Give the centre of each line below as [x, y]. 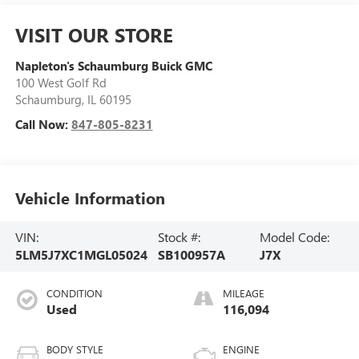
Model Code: [294, 237]
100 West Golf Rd [61, 83]
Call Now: [43, 125]
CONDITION [74, 293]
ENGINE [241, 349]
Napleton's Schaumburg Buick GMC [113, 66]
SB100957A [191, 255]
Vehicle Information [90, 197]
